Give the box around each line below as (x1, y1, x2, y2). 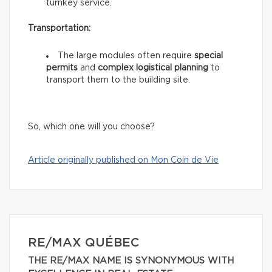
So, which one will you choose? (28, 122, 155, 131)
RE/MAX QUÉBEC (28, 236, 139, 249)
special (194, 51, 223, 60)
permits (46, 63, 78, 72)
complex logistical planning (98, 63, 208, 72)
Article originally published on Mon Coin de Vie (28, 155, 219, 165)
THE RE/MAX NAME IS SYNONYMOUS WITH (28, 256, 234, 265)
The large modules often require (58, 51, 194, 60)
